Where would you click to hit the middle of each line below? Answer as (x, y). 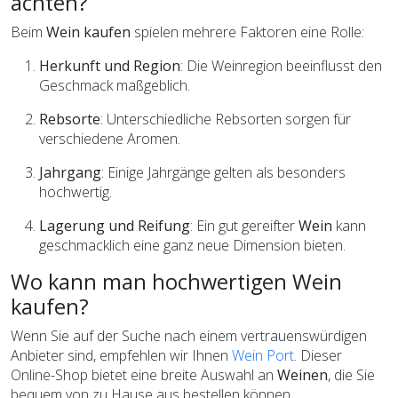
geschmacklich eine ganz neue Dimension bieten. (192, 245)
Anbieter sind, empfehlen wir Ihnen (121, 355)
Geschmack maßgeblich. (115, 85)
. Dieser (318, 355)
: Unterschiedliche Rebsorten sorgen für (226, 119)
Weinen (302, 374)
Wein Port (263, 355)
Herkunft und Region (110, 65)
